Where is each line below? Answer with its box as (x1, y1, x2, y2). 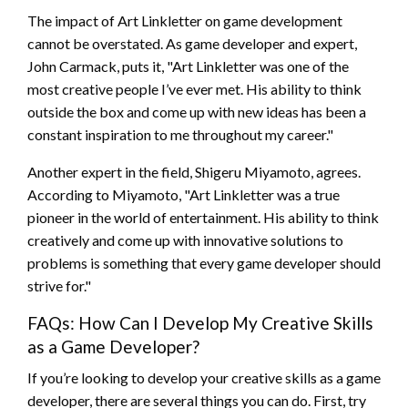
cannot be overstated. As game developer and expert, (27, 34, 357, 52)
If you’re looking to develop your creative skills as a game (27, 368, 381, 386)
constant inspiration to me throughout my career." (27, 125, 333, 143)
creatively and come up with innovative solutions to (27, 230, 343, 249)
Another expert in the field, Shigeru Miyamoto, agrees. (27, 162, 361, 180)
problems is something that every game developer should (27, 253, 381, 271)
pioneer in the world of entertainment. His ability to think (27, 208, 379, 226)
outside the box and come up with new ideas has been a (27, 102, 366, 120)
